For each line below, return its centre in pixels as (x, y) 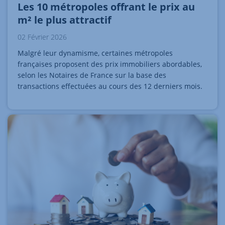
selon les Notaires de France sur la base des (92, 75)
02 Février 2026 (42, 37)
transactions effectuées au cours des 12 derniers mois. (110, 86)
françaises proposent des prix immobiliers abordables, (110, 64)
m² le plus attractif (65, 20)
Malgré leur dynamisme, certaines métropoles (95, 53)
